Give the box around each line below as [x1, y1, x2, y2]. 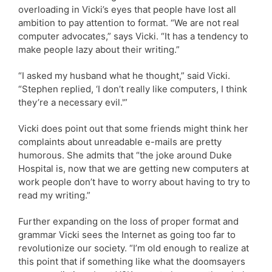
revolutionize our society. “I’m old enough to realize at [18, 242, 249, 254]
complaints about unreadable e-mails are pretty [18, 135, 222, 148]
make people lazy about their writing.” [18, 43, 180, 55]
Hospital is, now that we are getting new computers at [18, 162, 249, 174]
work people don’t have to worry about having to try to [18, 175, 250, 188]
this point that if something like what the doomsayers [18, 255, 245, 267]
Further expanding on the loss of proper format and [18, 215, 239, 227]
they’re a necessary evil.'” [18, 96, 127, 108]
